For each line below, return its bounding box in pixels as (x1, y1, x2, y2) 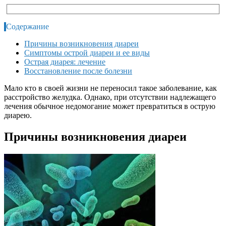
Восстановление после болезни (24, 66, 132, 75)
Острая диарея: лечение (24, 57, 105, 66)
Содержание (6, 22, 49, 31)
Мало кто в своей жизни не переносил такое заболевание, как (4, 83, 217, 92)
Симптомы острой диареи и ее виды (24, 48, 150, 57)
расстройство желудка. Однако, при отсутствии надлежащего (4, 92, 216, 101)
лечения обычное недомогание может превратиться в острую (4, 101, 215, 110)
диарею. (4, 110, 32, 120)
